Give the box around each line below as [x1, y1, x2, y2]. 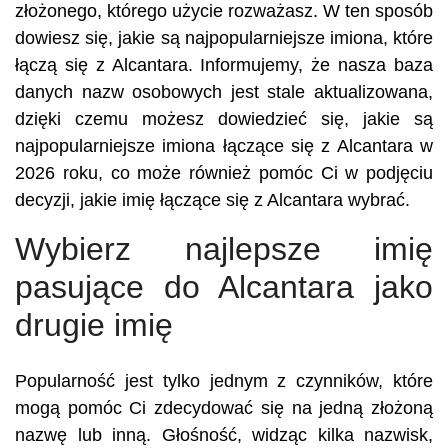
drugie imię [15, 307, 173, 343]
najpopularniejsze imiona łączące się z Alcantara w [15, 136, 433, 156]
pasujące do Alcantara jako [15, 269, 433, 305]
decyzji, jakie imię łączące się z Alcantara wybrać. [15, 190, 410, 210]
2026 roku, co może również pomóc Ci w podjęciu [15, 163, 433, 183]
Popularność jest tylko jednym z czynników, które [15, 371, 433, 391]
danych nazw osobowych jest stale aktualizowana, [15, 82, 433, 102]
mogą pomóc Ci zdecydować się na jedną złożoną [15, 398, 433, 418]
